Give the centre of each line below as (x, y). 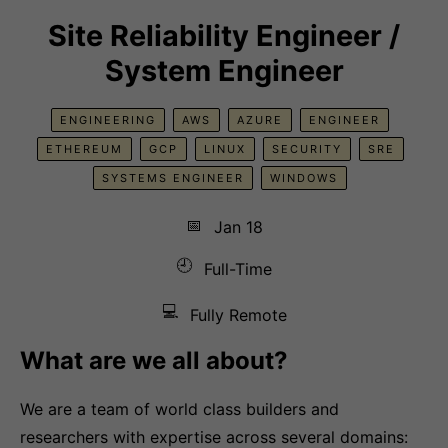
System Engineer (224, 70)
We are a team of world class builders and (179, 409)
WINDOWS (304, 178)
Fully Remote (238, 315)
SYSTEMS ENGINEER (173, 178)
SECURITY (306, 149)
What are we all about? (154, 360)
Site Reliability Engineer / (224, 35)
